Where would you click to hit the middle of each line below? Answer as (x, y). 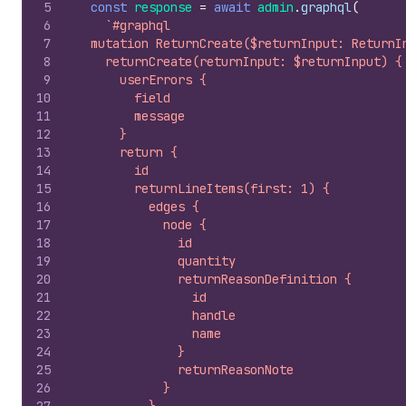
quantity (156, 261)
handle (156, 315)
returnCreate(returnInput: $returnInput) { (239, 62)
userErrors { (141, 80)
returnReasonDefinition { (214, 279)
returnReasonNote (185, 370)
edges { (138, 207)
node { (141, 225)
